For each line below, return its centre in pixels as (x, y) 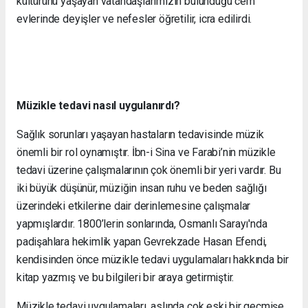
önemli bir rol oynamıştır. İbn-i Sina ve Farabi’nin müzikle (146, 152)
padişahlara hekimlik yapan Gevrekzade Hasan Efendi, (142, 241)
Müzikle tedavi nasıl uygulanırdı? (98, 105)
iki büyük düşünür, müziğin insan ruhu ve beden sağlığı (142, 188)
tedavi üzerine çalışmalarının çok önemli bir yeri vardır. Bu (149, 170)
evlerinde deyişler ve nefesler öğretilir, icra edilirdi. (134, 19)
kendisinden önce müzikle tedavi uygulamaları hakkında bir (153, 259)
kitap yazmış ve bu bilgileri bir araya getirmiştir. (125, 277)
